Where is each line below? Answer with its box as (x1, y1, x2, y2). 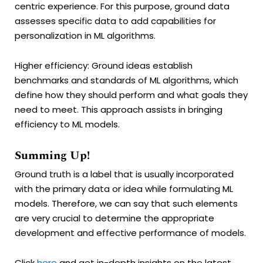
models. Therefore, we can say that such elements (15, 197, 238, 210)
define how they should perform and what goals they (15, 89, 248, 102)
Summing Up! (15, 146, 90, 164)
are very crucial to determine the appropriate (15, 211, 214, 224)
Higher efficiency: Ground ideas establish (15, 59, 193, 72)
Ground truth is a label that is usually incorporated (15, 167, 234, 180)
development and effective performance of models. (15, 226, 246, 239)
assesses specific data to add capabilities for (15, 15, 216, 28)
